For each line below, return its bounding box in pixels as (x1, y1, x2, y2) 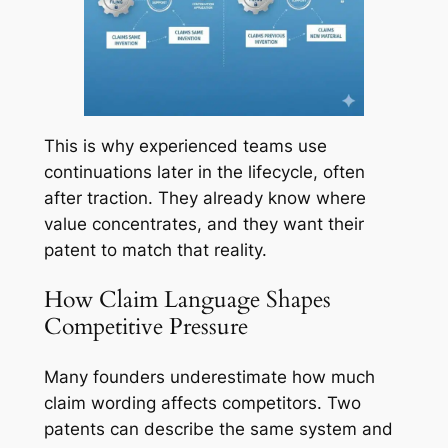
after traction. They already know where (43, 188, 366, 209)
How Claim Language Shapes (43, 284, 331, 316)
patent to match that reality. (43, 240, 267, 261)
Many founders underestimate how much (43, 366, 375, 387)
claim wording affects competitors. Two (43, 392, 361, 413)
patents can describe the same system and (43, 418, 393, 439)
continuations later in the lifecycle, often (43, 162, 365, 183)
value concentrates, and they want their (43, 214, 364, 235)
